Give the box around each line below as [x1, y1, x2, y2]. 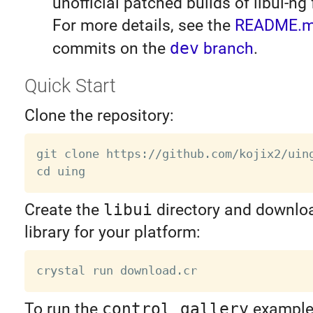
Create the [24, 201, 103, 220]
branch [198, 39, 254, 59]
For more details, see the [52, 16, 235, 36]
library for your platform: [24, 223, 201, 242]
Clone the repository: [24, 106, 174, 126]
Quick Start [24, 74, 116, 97]
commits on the [52, 39, 170, 59]
